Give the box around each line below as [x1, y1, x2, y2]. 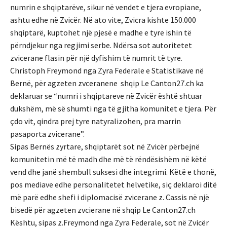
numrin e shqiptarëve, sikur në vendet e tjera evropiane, [10, 2, 201, 13]
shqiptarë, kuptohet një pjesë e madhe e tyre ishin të [10, 27, 192, 38]
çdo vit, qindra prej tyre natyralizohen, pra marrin [10, 116, 181, 127]
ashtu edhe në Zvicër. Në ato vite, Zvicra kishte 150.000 [10, 15, 196, 25]
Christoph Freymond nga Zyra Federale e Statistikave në [10, 65, 204, 76]
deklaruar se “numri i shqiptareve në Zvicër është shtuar [10, 91, 202, 101]
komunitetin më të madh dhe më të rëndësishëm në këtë [10, 154, 207, 165]
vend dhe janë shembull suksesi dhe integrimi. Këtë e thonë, [10, 167, 216, 177]
